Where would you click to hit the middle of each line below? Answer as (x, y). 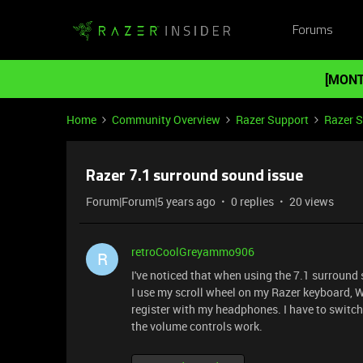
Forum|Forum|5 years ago (151, 201)
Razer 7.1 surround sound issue (194, 177)
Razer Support (272, 120)
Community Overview (166, 120)
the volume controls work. (197, 326)
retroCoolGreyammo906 (193, 252)
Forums (312, 30)
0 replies (252, 201)
